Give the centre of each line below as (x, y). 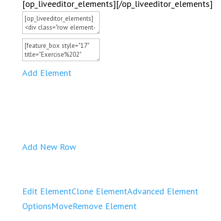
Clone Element (99, 191)
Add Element (47, 73)
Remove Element (104, 206)
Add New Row (49, 147)
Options (37, 206)
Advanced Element (163, 191)
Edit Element (47, 191)
